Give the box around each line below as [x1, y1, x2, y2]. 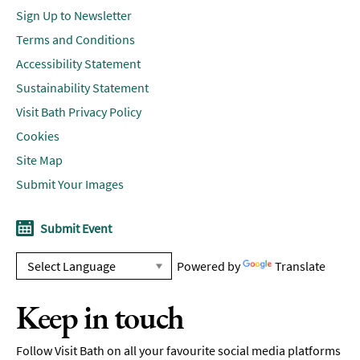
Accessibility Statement [16, 55, 141, 72]
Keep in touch [16, 296, 184, 338]
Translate [275, 257, 325, 274]
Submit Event [40, 219, 112, 236]
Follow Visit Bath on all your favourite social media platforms [16, 342, 341, 358]
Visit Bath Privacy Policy [16, 103, 141, 120]
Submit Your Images [16, 175, 124, 192]
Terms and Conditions [16, 31, 135, 47]
